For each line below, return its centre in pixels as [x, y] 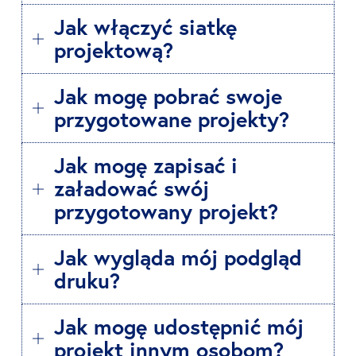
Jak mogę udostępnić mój [179, 327]
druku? [87, 281]
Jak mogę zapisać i [146, 165]
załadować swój [132, 188]
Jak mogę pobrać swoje [168, 96]
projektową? [114, 50]
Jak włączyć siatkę [145, 27]
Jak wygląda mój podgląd [178, 257]
